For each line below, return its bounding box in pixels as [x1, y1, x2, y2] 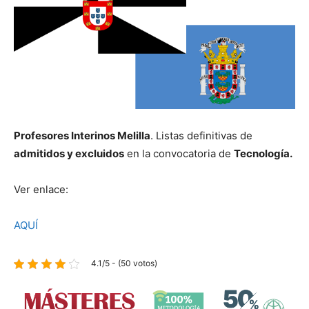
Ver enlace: [14, 183, 68, 197]
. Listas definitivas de [150, 129, 252, 143]
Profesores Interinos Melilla [14, 129, 150, 143]
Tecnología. [234, 147, 292, 161]
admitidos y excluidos [14, 147, 124, 161]
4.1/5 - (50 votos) [91, 258, 157, 269]
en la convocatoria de [124, 147, 234, 161]
